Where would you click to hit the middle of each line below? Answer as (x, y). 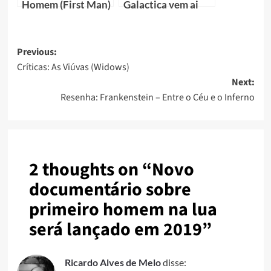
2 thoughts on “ (90, 169)
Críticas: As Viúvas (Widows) (73, 67)
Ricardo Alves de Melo (113, 262)
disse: (174, 262)
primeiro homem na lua (123, 209)
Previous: (37, 52)
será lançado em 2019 (115, 229)
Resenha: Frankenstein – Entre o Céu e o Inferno (157, 97)
